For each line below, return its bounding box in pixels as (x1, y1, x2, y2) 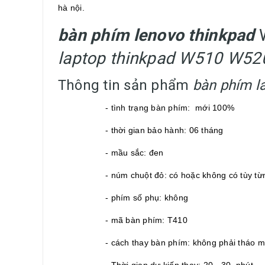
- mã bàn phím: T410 (105, 215, 188, 225)
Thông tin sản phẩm (58, 77, 193, 93)
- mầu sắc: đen (105, 148, 164, 157)
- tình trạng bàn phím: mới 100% (105, 103, 234, 112)
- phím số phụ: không (105, 193, 188, 202)
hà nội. (58, 3, 85, 12)
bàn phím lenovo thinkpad (58, 25, 259, 45)
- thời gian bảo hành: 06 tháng (105, 125, 224, 135)
